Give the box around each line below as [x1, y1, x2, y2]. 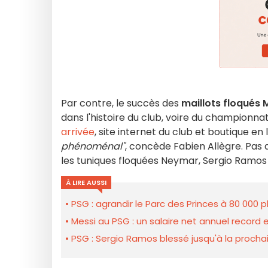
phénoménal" [61, 139, 125, 153]
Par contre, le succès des [61, 96, 181, 110]
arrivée [61, 125, 95, 139]
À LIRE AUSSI [66, 178, 106, 187]
